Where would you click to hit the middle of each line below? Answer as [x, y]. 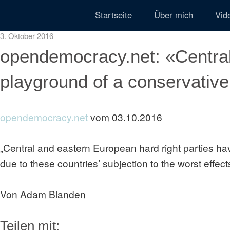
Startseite [113, 15]
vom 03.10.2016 [125, 117]
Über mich [174, 15]
